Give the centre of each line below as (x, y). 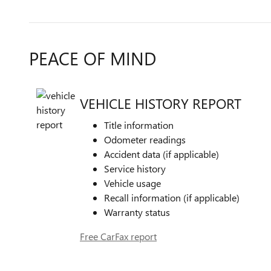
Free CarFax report (118, 236)
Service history (135, 168)
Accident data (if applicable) (162, 154)
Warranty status (137, 212)
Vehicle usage (132, 183)
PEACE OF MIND (93, 58)
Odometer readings (145, 139)
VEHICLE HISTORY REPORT (161, 103)
